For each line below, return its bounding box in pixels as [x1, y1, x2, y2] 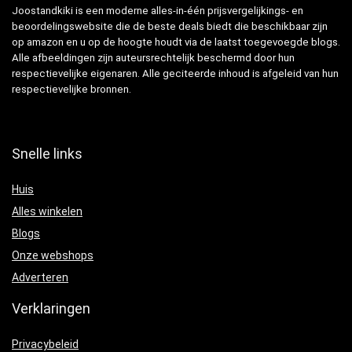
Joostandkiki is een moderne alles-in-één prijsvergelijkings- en [12, 4, 303, 16]
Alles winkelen [12, 204, 82, 218]
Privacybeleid [12, 337, 79, 350]
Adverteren [12, 270, 68, 284]
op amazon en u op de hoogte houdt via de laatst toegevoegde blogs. [12, 35, 340, 48]
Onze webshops [12, 248, 93, 262]
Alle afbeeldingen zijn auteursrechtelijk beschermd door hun [12, 51, 295, 64]
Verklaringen [12, 299, 90, 317]
